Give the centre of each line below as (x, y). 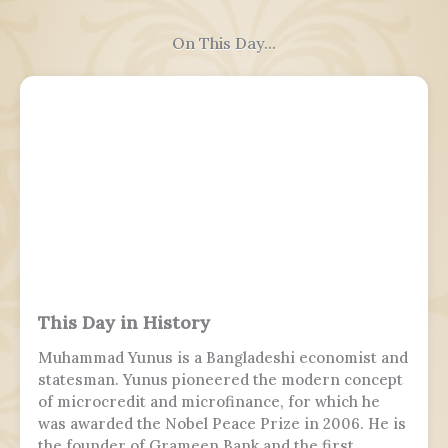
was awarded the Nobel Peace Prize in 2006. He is (222, 423)
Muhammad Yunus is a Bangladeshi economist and (223, 357)
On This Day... (224, 43)
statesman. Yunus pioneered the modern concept (220, 379)
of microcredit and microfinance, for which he (209, 401)
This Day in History (124, 322)
